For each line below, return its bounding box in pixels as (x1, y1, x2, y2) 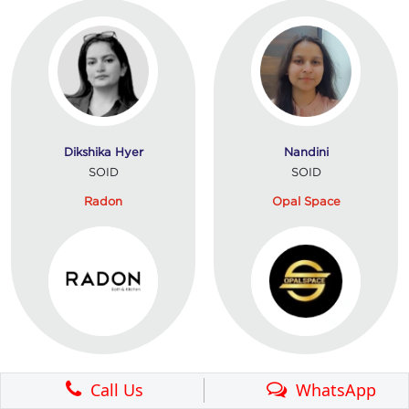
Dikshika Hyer (63, 144, 143, 158)
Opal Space (271, 194, 341, 207)
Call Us (81, 379, 143, 401)
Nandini (283, 144, 329, 158)
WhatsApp (287, 379, 376, 401)
